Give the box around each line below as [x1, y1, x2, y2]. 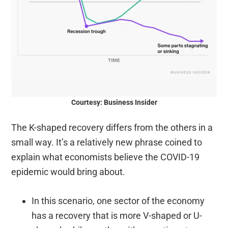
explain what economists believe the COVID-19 [11, 152, 200, 163]
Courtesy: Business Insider [71, 98, 157, 107]
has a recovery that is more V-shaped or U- [32, 210, 203, 221]
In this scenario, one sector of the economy [32, 195, 205, 207]
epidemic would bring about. [11, 166, 126, 178]
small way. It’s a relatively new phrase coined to [11, 137, 203, 148]
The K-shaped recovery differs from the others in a [11, 122, 213, 133]
